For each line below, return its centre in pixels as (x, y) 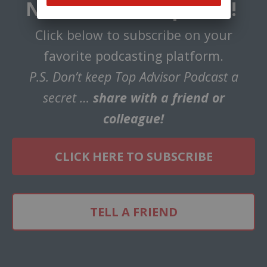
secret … (68, 98)
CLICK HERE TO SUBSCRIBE (133, 157)
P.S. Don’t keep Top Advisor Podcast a (133, 77)
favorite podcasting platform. (133, 56)
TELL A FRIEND (133, 212)
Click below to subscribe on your (133, 35)
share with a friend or (159, 98)
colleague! (133, 119)
